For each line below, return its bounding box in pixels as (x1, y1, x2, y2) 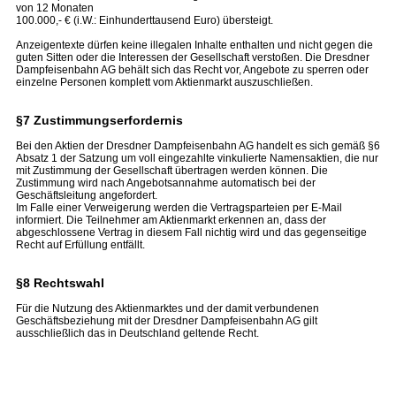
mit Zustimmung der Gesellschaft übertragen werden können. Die (16, 164, 328, 177)
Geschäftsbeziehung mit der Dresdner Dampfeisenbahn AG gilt (16, 315, 317, 327)
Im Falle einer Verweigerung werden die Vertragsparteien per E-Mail (16, 202, 342, 214)
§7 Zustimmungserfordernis (16, 113, 183, 127)
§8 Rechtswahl (16, 276, 104, 290)
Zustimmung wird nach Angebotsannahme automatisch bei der (16, 177, 316, 189)
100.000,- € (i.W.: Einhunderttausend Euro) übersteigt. (16, 14, 273, 27)
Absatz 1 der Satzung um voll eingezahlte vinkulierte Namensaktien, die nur (16, 152, 378, 164)
